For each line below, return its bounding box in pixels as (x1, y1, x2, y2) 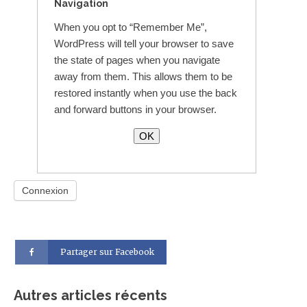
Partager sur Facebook (60, 247, 155, 258)
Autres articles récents (14, 286, 167, 304)
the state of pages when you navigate (53, 54, 220, 66)
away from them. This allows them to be (53, 71, 232, 82)
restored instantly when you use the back (53, 87, 237, 99)
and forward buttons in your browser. (53, 103, 217, 115)
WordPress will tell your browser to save (53, 38, 234, 49)
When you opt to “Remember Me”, (53, 21, 207, 33)
